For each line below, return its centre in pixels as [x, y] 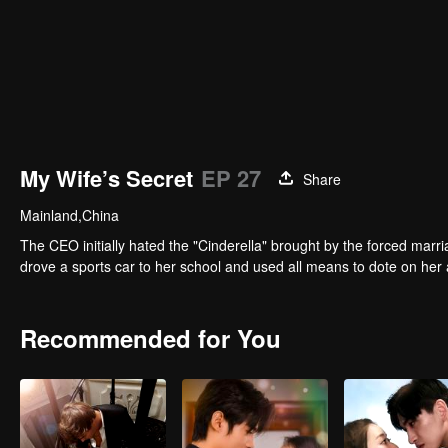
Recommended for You [150, 338]
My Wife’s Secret [106, 178]
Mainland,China [69, 215]
